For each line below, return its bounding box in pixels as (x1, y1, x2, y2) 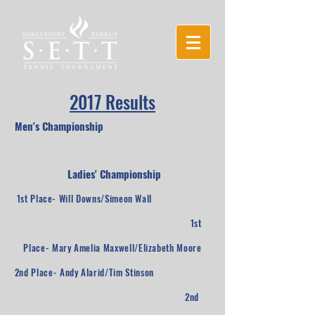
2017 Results (70, 89, 155, 115)
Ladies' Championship (64, 166, 161, 181)
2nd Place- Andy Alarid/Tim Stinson (14, 265, 211, 279)
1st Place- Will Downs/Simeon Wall (16, 191, 209, 205)
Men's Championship (15, 118, 210, 134)
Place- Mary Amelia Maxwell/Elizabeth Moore (23, 240, 202, 255)
